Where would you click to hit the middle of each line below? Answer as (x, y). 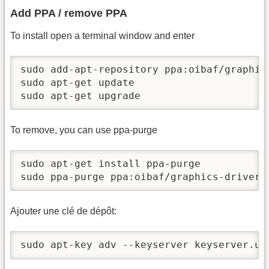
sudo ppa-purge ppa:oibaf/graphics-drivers (144, 177)
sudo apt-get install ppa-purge (110, 164)
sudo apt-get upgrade (80, 96)
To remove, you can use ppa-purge (84, 130)
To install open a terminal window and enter (102, 35)
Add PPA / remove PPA (69, 13)
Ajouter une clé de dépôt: (63, 211)
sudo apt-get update (77, 83)
